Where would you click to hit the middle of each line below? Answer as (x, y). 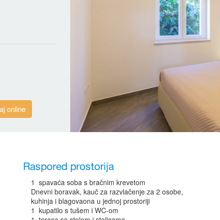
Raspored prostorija (69, 167)
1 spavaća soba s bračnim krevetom (88, 182)
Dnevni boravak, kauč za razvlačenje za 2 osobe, (107, 191)
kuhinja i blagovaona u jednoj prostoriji (91, 201)
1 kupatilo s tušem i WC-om (75, 210)
